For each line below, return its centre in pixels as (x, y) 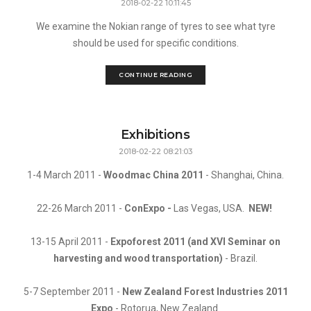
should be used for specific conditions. (155, 43)
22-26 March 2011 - (81, 208)
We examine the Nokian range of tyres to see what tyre (155, 26)
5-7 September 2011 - (73, 292)
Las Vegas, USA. (211, 208)
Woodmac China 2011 (152, 175)
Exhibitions (155, 135)
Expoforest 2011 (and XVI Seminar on (195, 242)
